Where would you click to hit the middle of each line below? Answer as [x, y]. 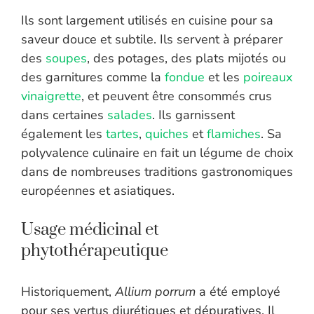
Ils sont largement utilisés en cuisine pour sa [147, 21]
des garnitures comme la [93, 77]
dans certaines [64, 115]
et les [224, 77]
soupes [66, 59]
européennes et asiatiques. [98, 191]
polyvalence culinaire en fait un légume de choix [157, 153]
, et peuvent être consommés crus [177, 96]
